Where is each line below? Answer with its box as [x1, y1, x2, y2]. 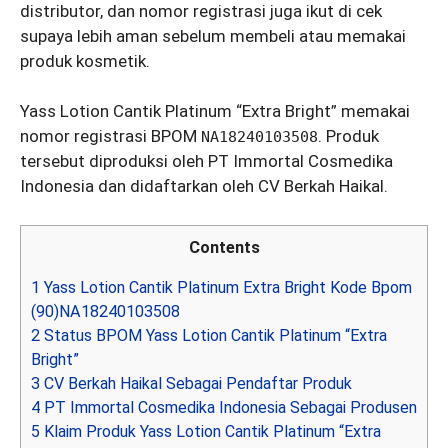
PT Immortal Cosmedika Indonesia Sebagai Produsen [40, 397, 417, 417]
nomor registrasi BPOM [20, 126, 201, 146]
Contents [188, 237, 260, 257]
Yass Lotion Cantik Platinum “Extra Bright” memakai [20, 101, 410, 121]
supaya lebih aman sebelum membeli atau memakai [20, 25, 406, 46]
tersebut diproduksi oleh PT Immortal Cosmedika [20, 151, 393, 171]
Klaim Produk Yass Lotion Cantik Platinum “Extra [40, 421, 381, 441]
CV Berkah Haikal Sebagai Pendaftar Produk [40, 373, 352, 393]
